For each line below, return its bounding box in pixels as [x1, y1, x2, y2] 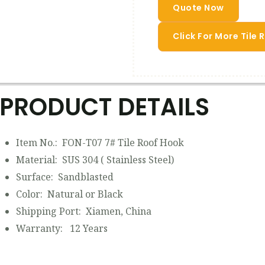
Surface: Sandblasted [15, 170, 114, 183]
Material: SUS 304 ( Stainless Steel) [15, 153, 174, 166]
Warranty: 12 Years [15, 222, 108, 235]
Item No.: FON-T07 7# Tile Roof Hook [15, 136, 186, 149]
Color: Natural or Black [15, 188, 123, 201]
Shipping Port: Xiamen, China [15, 205, 154, 218]
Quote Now [173, 2, 224, 14]
